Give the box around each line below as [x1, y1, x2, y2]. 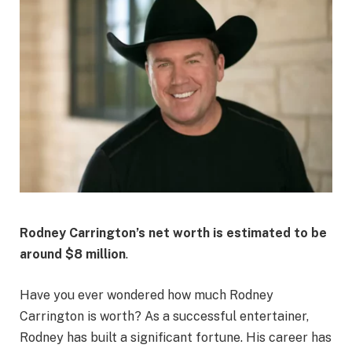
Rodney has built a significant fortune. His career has [20, 329, 332, 345]
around [20, 246, 65, 262]
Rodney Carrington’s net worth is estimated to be [20, 225, 327, 240]
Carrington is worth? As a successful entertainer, [20, 308, 309, 324]
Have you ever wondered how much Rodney [20, 287, 273, 302]
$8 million [65, 246, 126, 262]
